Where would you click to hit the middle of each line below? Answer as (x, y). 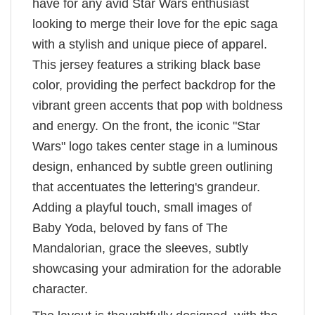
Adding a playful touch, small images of (142, 207)
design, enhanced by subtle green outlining (153, 166)
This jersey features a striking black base (147, 64)
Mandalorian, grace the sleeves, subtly (140, 248)
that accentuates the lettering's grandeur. (146, 187)
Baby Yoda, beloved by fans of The (130, 227)
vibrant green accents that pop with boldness (157, 105)
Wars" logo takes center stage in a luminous (155, 146)
